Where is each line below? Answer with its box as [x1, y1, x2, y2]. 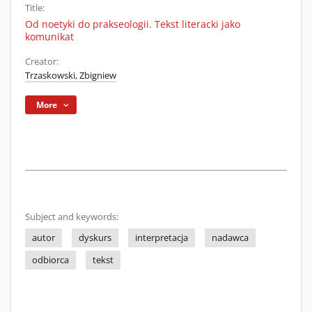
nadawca [212, 232, 249, 244]
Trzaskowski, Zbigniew [25, 70, 116, 81]
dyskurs [79, 232, 111, 244]
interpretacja [135, 232, 188, 244]
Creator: [25, 56, 58, 68]
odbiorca [32, 254, 69, 266]
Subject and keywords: [25, 211, 118, 223]
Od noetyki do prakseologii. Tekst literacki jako [25, 17, 240, 31]
